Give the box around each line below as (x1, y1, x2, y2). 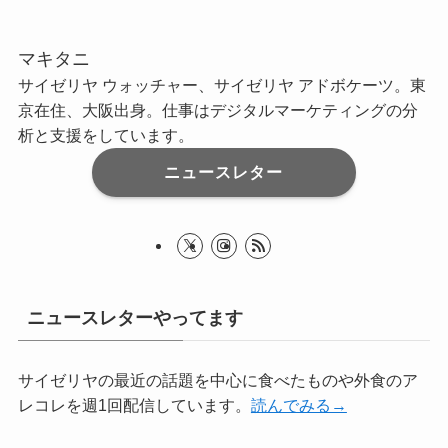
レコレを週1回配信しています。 (17, 395, 251, 414)
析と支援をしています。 (17, 126, 194, 145)
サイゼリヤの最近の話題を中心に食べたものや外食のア (17, 370, 418, 389)
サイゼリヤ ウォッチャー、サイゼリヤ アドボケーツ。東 (17, 76, 426, 95)
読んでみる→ (250, 395, 347, 414)
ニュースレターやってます (26, 308, 243, 329)
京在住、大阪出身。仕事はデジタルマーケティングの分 (17, 101, 418, 120)
